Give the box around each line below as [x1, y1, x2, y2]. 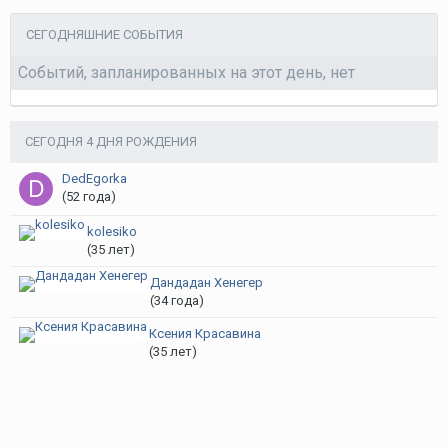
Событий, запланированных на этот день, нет [18, 63, 355, 82]
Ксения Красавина [149, 326, 261, 341]
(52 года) [62, 189, 116, 204]
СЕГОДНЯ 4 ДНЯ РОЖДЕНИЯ [25, 134, 197, 149]
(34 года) [150, 293, 204, 308]
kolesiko [87, 224, 137, 239]
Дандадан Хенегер [150, 275, 263, 290]
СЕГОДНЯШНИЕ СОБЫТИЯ [26, 27, 183, 42]
